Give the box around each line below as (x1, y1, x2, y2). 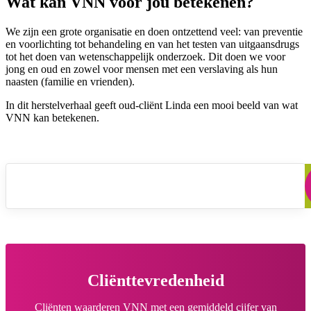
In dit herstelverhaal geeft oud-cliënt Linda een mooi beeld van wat (6, 99, 298, 111)
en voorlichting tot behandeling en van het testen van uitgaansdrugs (6, 37, 299, 50)
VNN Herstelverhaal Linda (6, 164, 167, 180)
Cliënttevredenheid (87, 271, 224, 289)
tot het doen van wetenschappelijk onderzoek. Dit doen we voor (6, 50, 285, 62)
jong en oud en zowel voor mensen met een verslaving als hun (6, 62, 278, 75)
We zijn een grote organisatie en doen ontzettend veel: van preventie (6, 25, 303, 37)
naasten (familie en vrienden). (6, 75, 135, 87)
